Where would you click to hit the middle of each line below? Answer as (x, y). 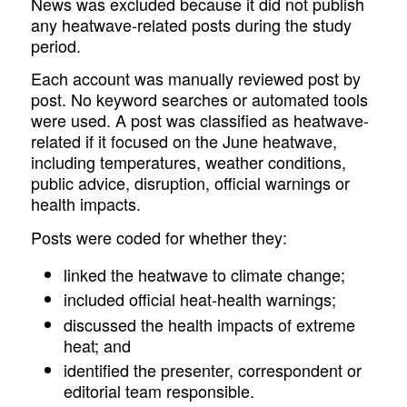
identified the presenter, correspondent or (213, 370)
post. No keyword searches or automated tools (200, 99)
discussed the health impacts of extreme (210, 324)
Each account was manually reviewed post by (196, 79)
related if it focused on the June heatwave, (184, 141)
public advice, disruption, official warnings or (191, 183)
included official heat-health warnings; (200, 299)
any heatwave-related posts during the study (192, 24)
